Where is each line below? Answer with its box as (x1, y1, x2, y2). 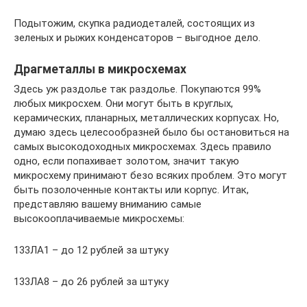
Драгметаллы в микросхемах (14, 62, 186, 76)
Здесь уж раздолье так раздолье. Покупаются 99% (14, 82, 261, 95)
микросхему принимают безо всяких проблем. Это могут (14, 169, 287, 182)
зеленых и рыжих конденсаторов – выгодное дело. (14, 31, 260, 44)
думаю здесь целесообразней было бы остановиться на (14, 125, 289, 138)
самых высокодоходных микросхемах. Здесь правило (14, 140, 271, 153)
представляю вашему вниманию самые (14, 197, 201, 210)
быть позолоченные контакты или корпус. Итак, (14, 183, 249, 196)
